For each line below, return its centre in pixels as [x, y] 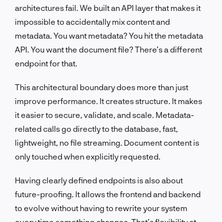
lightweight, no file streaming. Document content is [107, 142]
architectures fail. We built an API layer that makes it [108, 7]
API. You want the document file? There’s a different [109, 49]
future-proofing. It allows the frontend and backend [108, 194]
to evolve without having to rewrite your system [101, 208]
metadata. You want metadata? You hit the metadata [109, 35]
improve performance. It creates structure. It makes [109, 101]
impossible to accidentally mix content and [92, 21]
